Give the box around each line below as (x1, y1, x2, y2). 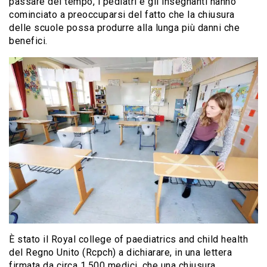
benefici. (9, 35, 48, 46)
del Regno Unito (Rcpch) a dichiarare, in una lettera (9, 246, 232, 258)
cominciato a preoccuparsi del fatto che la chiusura (9, 9, 235, 20)
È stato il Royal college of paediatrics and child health (9, 233, 248, 245)
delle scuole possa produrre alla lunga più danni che (9, 22, 240, 33)
